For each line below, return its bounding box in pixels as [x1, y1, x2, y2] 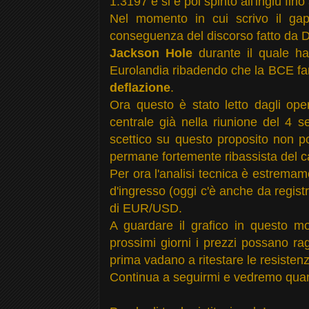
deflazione [110, 80, 170, 94]
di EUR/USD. [110, 201, 182, 215]
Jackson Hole [110, 46, 193, 60]
